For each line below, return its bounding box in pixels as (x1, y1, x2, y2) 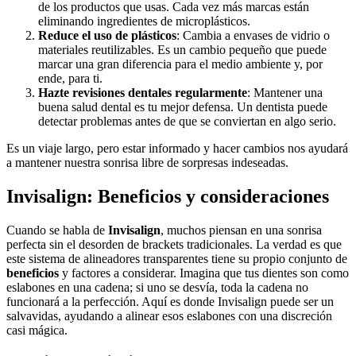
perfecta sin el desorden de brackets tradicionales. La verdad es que (6, 238, 342, 252)
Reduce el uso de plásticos (38, 29, 176, 43)
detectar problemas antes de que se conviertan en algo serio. (38, 114, 336, 129)
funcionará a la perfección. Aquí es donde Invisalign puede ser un (6, 295, 334, 309)
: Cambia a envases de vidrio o (176, 29, 330, 43)
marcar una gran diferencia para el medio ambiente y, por (38, 57, 323, 72)
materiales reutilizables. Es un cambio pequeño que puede (38, 43, 327, 57)
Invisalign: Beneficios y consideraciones (6, 186, 329, 207)
